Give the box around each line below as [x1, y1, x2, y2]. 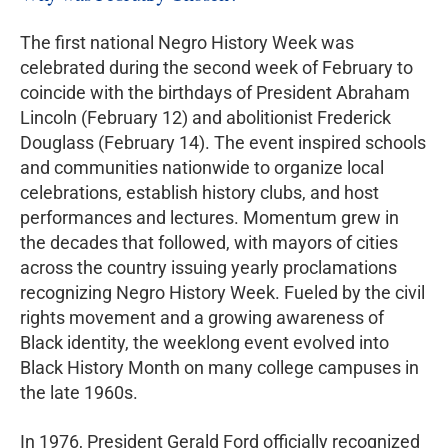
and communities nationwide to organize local [20, 156, 384, 178]
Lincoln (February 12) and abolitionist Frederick [20, 106, 391, 128]
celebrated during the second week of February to [20, 56, 413, 78]
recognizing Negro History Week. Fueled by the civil [20, 281, 425, 303]
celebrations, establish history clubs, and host [20, 181, 379, 203]
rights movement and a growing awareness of [20, 306, 384, 328]
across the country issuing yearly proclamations [20, 256, 397, 278]
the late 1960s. [20, 381, 138, 403]
